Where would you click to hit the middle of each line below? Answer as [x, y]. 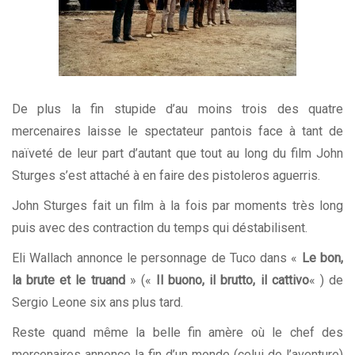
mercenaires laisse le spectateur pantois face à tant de [177, 132]
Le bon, [323, 258]
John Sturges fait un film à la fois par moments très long [177, 206]
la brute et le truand [69, 281]
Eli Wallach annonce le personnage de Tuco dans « [157, 258]
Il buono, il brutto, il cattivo [233, 281]
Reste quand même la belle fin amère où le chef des [177, 333]
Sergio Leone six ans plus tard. [97, 303]
